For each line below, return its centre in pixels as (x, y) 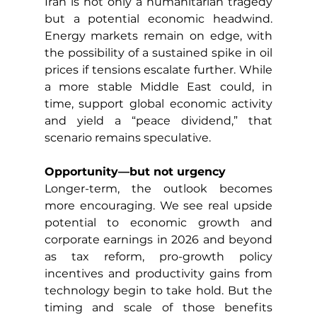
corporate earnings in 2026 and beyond (158, 239)
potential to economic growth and (158, 222)
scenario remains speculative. (127, 137)
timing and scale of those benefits (158, 307)
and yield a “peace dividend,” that (158, 120)
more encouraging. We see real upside (158, 205)
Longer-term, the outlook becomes (158, 188)
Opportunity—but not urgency (135, 171)
